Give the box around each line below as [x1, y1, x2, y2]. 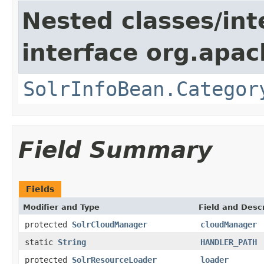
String [58, 237, 86, 247]
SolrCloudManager [72, 219, 147, 229]
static [25, 237, 58, 247]
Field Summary [18, 136, 212, 163]
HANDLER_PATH [200, 237, 257, 247]
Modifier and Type [23, 202, 100, 212]
